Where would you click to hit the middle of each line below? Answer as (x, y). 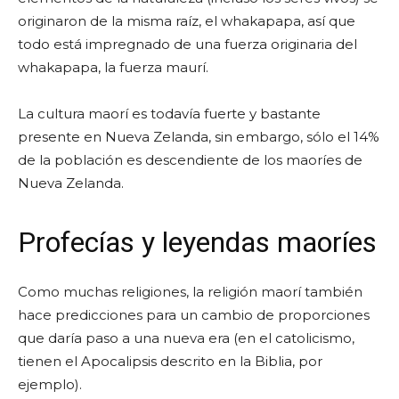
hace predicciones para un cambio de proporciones (194, 314)
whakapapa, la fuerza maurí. (113, 67)
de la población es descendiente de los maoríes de (190, 159)
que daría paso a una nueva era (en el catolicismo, (186, 338)
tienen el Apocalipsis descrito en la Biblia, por (170, 361)
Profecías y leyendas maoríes (197, 242)
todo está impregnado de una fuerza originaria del (187, 44)
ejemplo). (50, 384)
